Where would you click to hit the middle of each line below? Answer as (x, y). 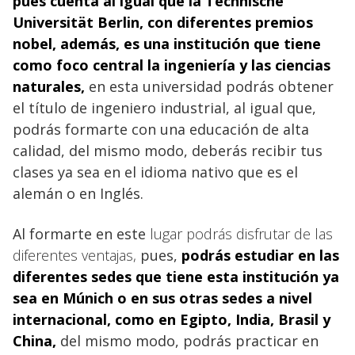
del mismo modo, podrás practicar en (187, 341)
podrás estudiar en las (260, 256)
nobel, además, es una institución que (148, 44)
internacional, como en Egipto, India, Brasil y (172, 320)
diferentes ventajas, (74, 256)
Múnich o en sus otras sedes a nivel (187, 298)
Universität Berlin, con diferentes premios (163, 23)
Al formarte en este (81, 234)
